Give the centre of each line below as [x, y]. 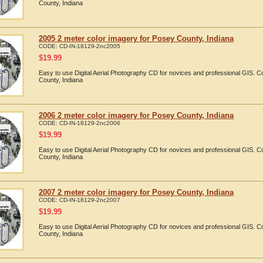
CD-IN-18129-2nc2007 [90, 200]
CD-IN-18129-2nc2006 [90, 123]
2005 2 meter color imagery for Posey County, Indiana [136, 38]
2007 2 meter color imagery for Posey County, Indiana [136, 192]
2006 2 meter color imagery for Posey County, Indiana [136, 115]
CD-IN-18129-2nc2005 [90, 46]
